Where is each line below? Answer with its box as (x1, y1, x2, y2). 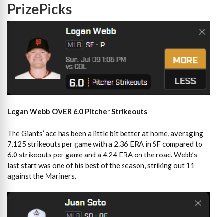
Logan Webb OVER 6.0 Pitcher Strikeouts (7, 107, 147, 116)
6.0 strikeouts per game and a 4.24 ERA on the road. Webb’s (7, 150, 197, 159)
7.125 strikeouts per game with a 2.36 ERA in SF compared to (7, 139, 202, 148)
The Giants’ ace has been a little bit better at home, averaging (7, 128, 203, 138)
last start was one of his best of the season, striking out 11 (7, 160, 195, 170)
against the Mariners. (7, 171, 76, 180)
